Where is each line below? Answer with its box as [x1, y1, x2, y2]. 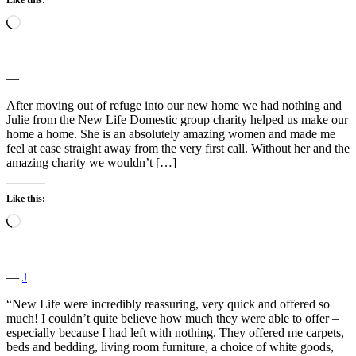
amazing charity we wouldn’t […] [6, 155, 176, 169]
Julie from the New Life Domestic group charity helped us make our [6, 112, 348, 126]
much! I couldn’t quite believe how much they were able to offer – [6, 311, 339, 325]
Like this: [6, 192, 45, 204]
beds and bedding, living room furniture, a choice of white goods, [6, 339, 334, 354]
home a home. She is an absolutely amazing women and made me [6, 126, 335, 141]
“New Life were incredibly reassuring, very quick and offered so [6, 296, 330, 311]
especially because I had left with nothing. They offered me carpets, [6, 325, 344, 339]
